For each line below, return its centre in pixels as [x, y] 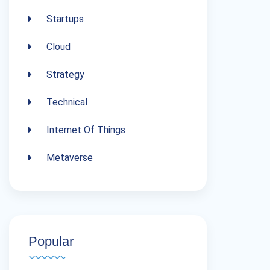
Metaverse [68, 158]
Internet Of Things [85, 130]
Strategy [64, 74]
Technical [66, 102]
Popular [51, 241]
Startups [64, 19]
